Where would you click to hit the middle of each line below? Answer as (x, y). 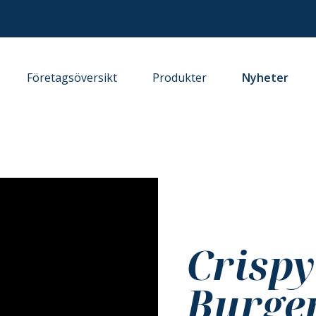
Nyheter (266, 77)
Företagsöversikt (72, 77)
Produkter (180, 77)
